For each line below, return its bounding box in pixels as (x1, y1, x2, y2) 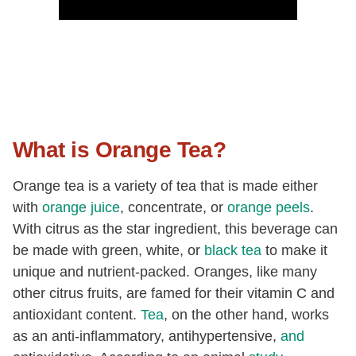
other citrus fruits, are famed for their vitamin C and (13, 285, 335, 301)
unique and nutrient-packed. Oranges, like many (13, 264, 317, 280)
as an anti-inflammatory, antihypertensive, (13, 328, 281, 344)
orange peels (227, 199, 310, 215)
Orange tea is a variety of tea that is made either (13, 178, 318, 194)
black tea (204, 242, 261, 258)
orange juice (42, 199, 120, 215)
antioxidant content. (13, 307, 141, 323)
